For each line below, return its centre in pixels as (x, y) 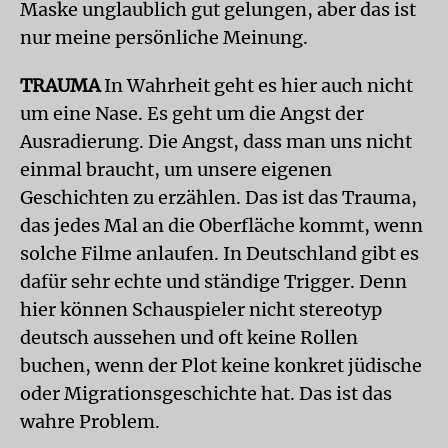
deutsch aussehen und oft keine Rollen (189, 337)
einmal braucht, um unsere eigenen (176, 169)
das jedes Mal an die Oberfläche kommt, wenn (221, 225)
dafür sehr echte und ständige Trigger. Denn (213, 281)
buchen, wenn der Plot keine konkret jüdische (221, 365)
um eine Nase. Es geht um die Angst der (192, 113)
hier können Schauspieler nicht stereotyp (201, 309)
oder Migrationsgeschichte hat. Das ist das (206, 393)
